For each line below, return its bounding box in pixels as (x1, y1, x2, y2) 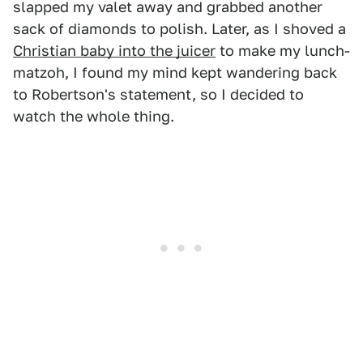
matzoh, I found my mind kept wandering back (13, 64, 337, 81)
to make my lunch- (216, 42, 350, 59)
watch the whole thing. (13, 108, 174, 125)
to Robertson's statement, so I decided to (13, 86, 304, 103)
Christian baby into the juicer (13, 42, 216, 59)
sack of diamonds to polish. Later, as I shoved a (13, 20, 346, 37)
